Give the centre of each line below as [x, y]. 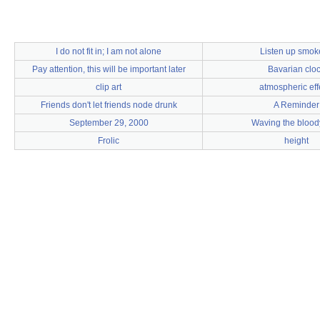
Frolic [109, 141]
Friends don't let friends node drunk [109, 105]
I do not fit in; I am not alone [109, 51]
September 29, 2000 [109, 123]
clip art [109, 87]
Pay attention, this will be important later [109, 69]
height [296, 141]
